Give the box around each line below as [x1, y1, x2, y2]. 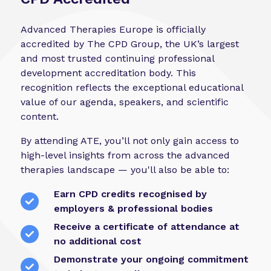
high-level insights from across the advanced [20, 149, 230, 162]
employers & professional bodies [53, 203, 213, 215]
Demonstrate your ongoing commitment [53, 253, 249, 266]
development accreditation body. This [20, 67, 196, 79]
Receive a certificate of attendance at [53, 221, 240, 233]
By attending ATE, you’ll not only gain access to [20, 135, 239, 147]
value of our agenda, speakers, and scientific [20, 96, 229, 108]
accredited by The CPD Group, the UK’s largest [20, 38, 239, 50]
